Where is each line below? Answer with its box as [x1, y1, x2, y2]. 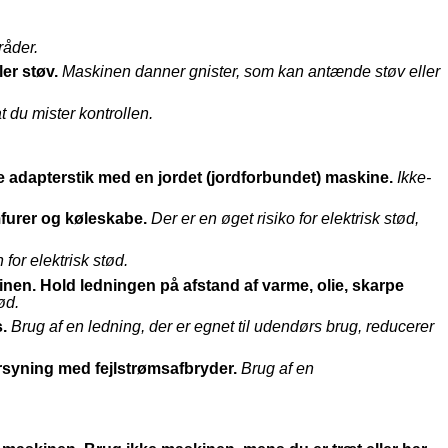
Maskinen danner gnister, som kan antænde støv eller [61, 63, 440, 81]
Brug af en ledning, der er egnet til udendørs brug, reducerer [10, 318, 434, 336]
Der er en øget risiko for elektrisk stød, [150, 210, 419, 228]
